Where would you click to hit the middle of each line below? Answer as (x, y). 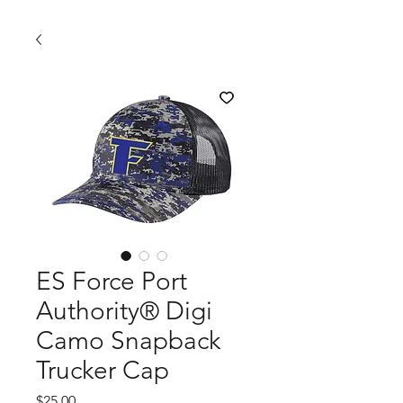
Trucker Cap (103, 370)
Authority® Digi (124, 311)
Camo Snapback (128, 340)
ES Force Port (112, 281)
